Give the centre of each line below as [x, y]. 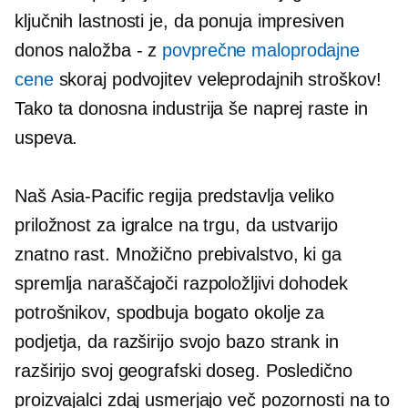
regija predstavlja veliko [239, 196]
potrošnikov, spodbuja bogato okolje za [170, 312]
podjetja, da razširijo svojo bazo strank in [177, 342]
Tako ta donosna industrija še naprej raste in [191, 108]
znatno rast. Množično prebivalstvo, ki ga [178, 254]
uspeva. [46, 138]
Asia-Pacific [97, 196]
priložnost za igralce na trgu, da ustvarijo [176, 225]
